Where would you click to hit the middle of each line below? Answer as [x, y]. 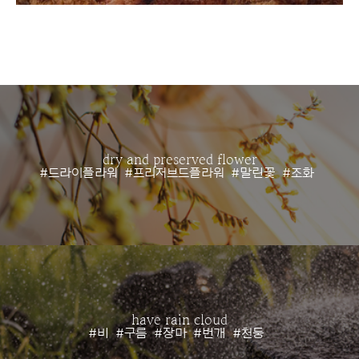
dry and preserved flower [179, 161]
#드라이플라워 [78, 173]
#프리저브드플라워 [174, 173]
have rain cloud [179, 321]
